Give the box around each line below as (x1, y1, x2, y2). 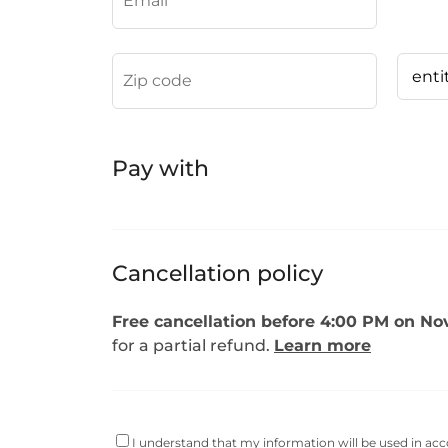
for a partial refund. (112, 336, 274, 355)
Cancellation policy (112, 260, 323, 287)
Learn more (274, 336, 371, 355)
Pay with (112, 155, 209, 182)
